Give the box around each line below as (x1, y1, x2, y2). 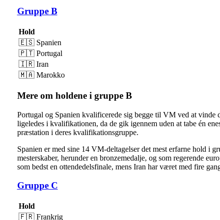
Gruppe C (17, 180, 58, 191)
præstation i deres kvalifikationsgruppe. (17, 128, 138, 137)
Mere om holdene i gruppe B (17, 90, 132, 101)
